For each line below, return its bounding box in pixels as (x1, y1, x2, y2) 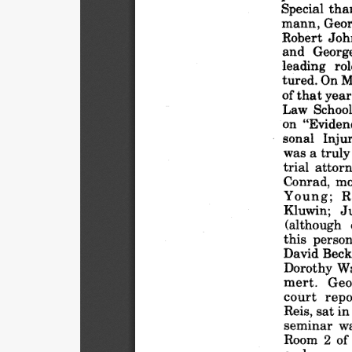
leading (282, 57, 324, 72)
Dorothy (284, 259, 332, 275)
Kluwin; (284, 201, 331, 217)
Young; (284, 187, 327, 203)
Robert (282, 28, 321, 44)
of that (282, 86, 319, 102)
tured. (282, 71, 316, 87)
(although (285, 215, 340, 231)
